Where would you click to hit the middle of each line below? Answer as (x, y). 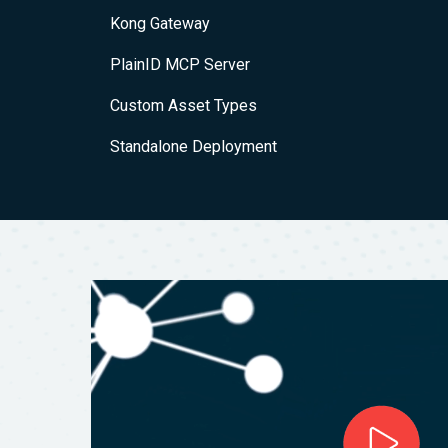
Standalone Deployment (193, 146)
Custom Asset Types (183, 105)
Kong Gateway (159, 23)
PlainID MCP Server (179, 64)
